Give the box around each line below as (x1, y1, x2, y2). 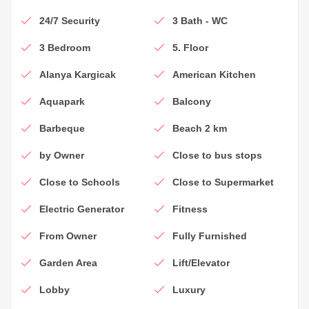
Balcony (172, 95, 211, 107)
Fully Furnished (172, 230, 247, 241)
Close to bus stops (172, 149, 262, 161)
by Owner (39, 149, 84, 161)
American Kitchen (172, 68, 256, 80)
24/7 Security (39, 14, 100, 26)
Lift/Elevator (172, 257, 230, 268)
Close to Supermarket (172, 176, 274, 188)
